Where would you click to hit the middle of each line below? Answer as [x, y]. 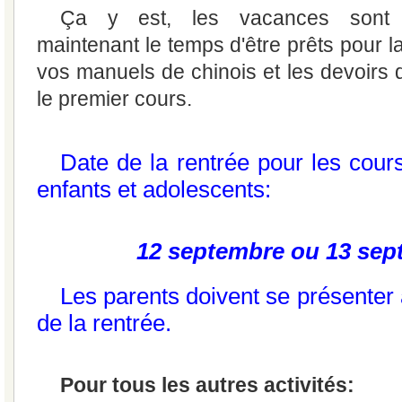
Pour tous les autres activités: [207, 385]
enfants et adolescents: [154, 189]
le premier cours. [114, 99]
